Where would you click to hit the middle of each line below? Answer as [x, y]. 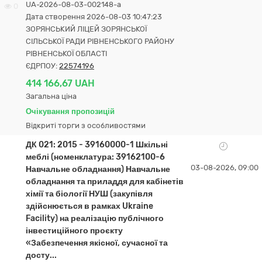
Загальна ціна [51, 96]
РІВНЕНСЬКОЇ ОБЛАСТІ [66, 54]
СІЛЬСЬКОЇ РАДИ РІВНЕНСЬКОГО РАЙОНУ [100, 41]
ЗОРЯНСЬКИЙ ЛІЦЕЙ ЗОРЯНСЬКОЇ [86, 29]
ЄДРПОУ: [42, 66]
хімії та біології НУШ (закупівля [89, 194]
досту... [41, 255]
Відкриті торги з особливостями [86, 125]
